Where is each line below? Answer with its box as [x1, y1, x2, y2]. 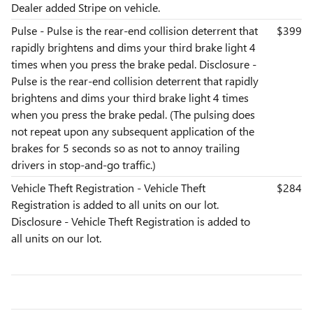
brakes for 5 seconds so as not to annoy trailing [11, 140, 240, 156]
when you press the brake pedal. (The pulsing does [11, 107, 255, 122]
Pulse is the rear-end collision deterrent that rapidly [11, 73, 259, 89]
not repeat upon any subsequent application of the [11, 124, 254, 139]
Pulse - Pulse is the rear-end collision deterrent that [11, 23, 258, 38]
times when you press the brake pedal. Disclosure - [11, 57, 256, 72]
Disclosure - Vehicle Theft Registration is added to [11, 214, 250, 229]
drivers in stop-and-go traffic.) [11, 157, 156, 173]
